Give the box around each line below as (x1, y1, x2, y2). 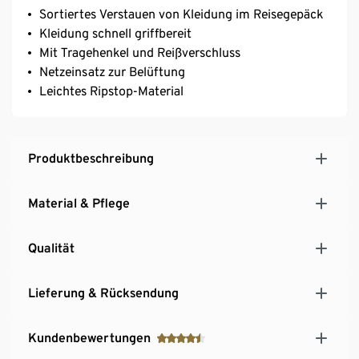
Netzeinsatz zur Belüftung (39, 63, 185, 79)
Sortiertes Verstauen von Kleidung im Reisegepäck (39, 6, 323, 22)
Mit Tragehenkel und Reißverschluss (39, 44, 240, 60)
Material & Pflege (28, 195, 130, 211)
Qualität (28, 240, 75, 256)
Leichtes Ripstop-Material (39, 83, 184, 99)
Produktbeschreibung (28, 150, 154, 166)
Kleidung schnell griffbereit (39, 25, 192, 41)
